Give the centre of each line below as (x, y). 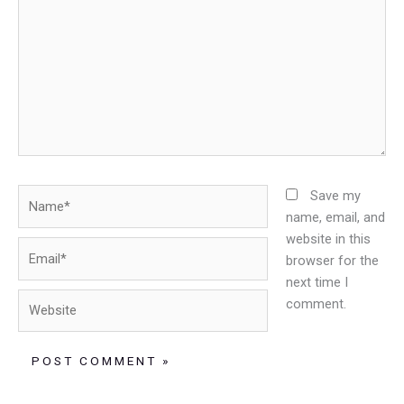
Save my (335, 195)
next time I (317, 282)
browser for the (332, 260)
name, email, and (335, 217)
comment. (316, 303)
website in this (328, 239)
